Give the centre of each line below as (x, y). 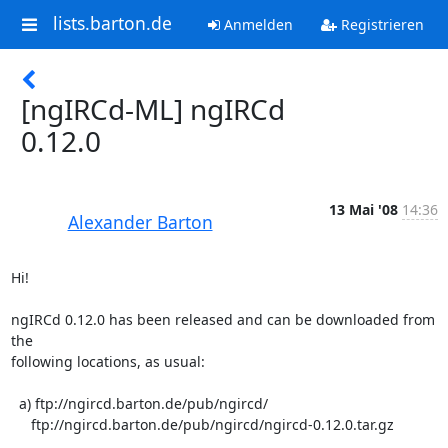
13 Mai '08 (363, 209)
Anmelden (256, 24)
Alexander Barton (140, 222)
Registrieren (380, 24)
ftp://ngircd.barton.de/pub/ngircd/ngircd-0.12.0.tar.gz (20, 424)
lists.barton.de (112, 23)
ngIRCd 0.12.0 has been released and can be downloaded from (222, 319)
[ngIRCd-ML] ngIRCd (153, 109)
